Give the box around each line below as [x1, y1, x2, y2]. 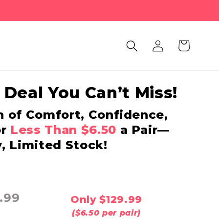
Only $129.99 [70, 194, 143, 206]
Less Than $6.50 [10, 123, 116, 137]
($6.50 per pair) [72, 208, 141, 218]
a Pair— [116, 123, 170, 137]
